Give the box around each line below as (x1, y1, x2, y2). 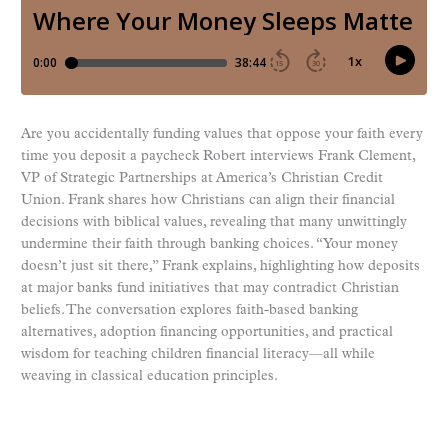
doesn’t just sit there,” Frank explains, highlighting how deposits (21, 259, 420, 275)
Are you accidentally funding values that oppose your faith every (21, 127, 423, 143)
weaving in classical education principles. (21, 369, 278, 385)
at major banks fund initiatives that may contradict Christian (21, 281, 399, 297)
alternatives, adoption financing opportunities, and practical (21, 325, 393, 341)
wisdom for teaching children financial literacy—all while (21, 347, 375, 363)
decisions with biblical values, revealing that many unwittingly (21, 215, 407, 231)
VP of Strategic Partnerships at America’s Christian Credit (21, 171, 383, 187)
